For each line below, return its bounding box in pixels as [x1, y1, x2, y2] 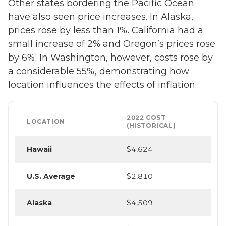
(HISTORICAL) [127, 122, 176, 130]
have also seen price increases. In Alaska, [8, 11, 193, 23]
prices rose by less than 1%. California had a [8, 25, 203, 36]
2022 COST [127, 114, 166, 122]
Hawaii [27, 145, 52, 154]
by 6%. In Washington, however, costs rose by [8, 52, 213, 64]
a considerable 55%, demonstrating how [8, 66, 189, 77]
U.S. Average [27, 172, 75, 181]
